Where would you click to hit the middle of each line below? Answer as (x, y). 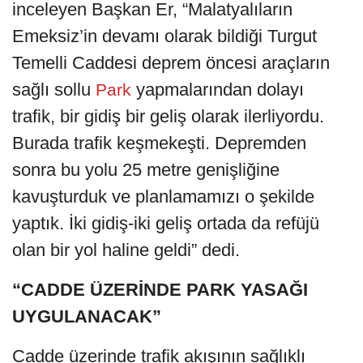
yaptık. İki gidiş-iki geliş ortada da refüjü (166, 224)
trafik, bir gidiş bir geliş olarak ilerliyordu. (168, 117)
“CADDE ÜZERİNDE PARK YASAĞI (160, 290)
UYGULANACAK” (87, 317)
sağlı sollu (51, 90)
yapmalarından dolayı (220, 90)
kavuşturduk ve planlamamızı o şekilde (163, 197)
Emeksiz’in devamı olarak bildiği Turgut (164, 36)
